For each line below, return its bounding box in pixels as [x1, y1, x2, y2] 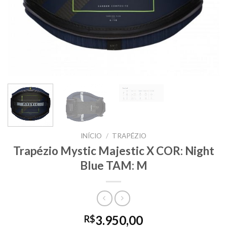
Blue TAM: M [80, 158, 147, 172]
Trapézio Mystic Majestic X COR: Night [13, 143, 214, 158]
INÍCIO [81, 131, 102, 140]
